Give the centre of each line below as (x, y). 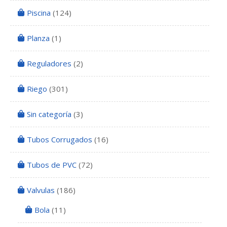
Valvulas (41, 190)
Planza (38, 38)
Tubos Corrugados (60, 140)
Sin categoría (49, 114)
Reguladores (49, 64)
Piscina (39, 13)
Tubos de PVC (52, 165)
